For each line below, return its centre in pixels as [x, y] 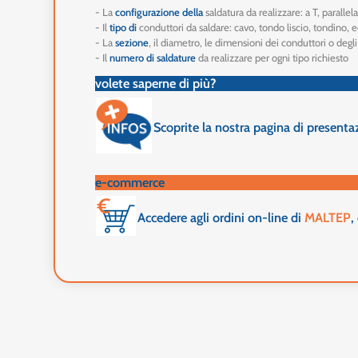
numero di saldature [153, 58]
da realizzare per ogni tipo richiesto [272, 58]
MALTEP [328, 218]
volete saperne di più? [156, 84]
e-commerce [130, 182]
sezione [132, 43]
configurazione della [159, 12]
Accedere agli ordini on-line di [221, 218]
